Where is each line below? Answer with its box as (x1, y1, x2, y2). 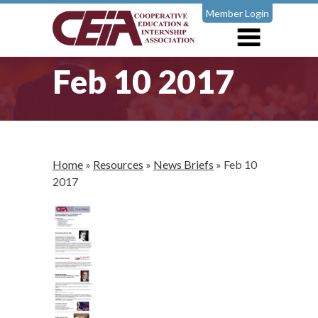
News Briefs (153, 158, 214, 172)
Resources (93, 158, 143, 172)
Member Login (206, 7, 269, 19)
